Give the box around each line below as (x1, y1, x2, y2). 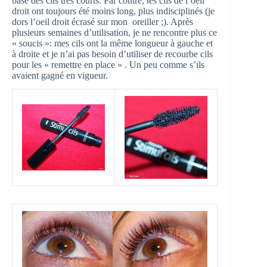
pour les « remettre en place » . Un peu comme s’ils (12, 59, 204, 70)
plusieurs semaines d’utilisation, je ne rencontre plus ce (12, 27, 217, 38)
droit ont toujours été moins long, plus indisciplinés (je (12, 5, 215, 16)
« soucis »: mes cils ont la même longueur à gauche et (12, 38, 213, 48)
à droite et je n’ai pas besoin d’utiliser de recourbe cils (12, 48, 213, 59)
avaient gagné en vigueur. (12, 70, 108, 80)
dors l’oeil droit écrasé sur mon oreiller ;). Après (12, 16, 193, 27)
